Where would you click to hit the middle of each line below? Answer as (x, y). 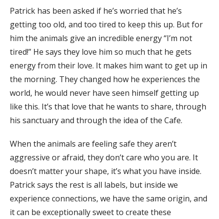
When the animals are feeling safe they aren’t (93, 143)
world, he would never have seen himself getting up (104, 93)
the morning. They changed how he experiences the (105, 79)
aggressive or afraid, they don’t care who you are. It (104, 157)
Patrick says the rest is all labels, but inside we (94, 185)
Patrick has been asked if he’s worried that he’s (96, 11)
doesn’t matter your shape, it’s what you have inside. (106, 171)
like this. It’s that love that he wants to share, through (108, 106)
